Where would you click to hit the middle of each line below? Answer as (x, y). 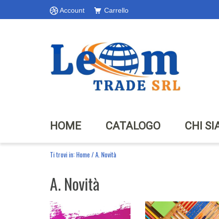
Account (72, 10)
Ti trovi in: (63, 154)
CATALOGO (133, 126)
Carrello (116, 10)
